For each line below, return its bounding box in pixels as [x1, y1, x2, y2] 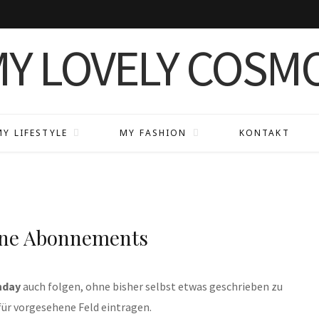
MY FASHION [120, 127, 187, 139]
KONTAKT [239, 127, 290, 139]
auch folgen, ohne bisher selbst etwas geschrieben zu [21, 279, 283, 293]
